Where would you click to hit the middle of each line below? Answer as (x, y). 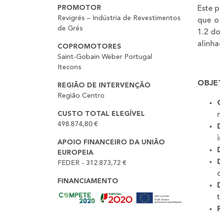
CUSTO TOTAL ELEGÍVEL (101, 114)
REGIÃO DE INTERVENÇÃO (104, 85)
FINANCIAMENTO (88, 181)
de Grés (70, 28)
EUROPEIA (75, 152)
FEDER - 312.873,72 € (92, 163)
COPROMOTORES (89, 46)
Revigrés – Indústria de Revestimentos (119, 18)
